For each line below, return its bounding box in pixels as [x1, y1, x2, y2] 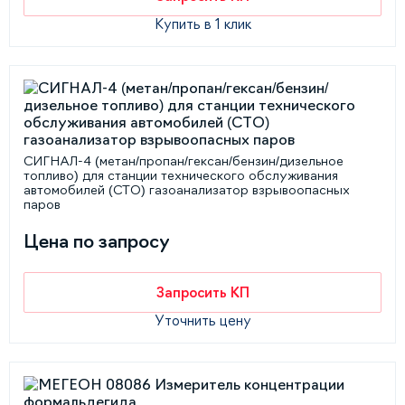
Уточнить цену [154, 314, 251, 327]
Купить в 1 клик [154, 17, 251, 31]
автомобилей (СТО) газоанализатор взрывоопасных [24, 184, 350, 196]
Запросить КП [155, 285, 250, 299]
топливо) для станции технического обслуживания [24, 169, 338, 182]
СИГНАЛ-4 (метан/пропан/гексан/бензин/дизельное [24, 155, 344, 167]
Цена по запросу [24, 231, 170, 250]
